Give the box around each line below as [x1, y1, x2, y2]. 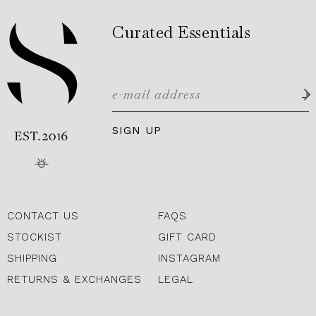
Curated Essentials [112, 20, 251, 43]
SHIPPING [7, 251, 57, 265]
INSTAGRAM [158, 251, 221, 265]
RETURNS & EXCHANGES [7, 272, 142, 286]
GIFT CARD [158, 230, 217, 243]
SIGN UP [112, 123, 162, 137]
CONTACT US [7, 209, 79, 222]
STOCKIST [7, 230, 62, 243]
